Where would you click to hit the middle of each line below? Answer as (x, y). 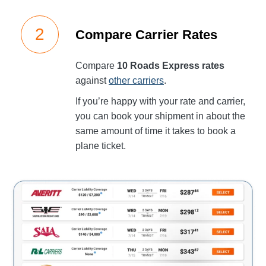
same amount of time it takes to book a (156, 131)
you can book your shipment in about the (160, 116)
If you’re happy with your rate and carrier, (160, 101)
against (92, 80)
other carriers (136, 80)
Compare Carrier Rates (146, 35)
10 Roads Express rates (171, 66)
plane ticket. (101, 146)
